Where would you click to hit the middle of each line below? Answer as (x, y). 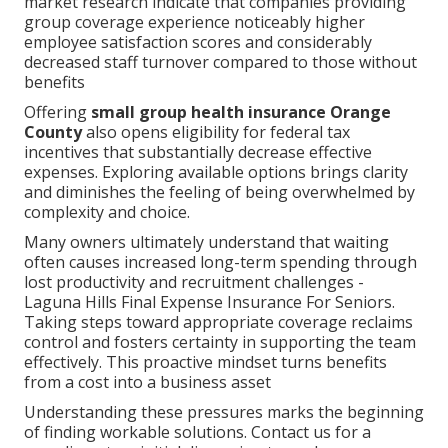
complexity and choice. (107, 212)
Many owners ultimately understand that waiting (206, 242)
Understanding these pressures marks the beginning (224, 412)
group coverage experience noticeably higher (194, 22)
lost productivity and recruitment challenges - (194, 282)
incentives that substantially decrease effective (198, 152)
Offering (57, 112)
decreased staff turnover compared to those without (220, 62)
